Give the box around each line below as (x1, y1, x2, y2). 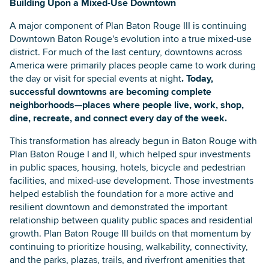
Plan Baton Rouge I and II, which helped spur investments (10, 147, 250, 161)
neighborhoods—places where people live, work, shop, (10, 97, 244, 112)
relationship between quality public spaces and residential (10, 213, 253, 227)
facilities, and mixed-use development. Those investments (10, 173, 253, 187)
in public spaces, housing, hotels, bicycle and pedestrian (10, 160, 246, 174)
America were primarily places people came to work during (10, 58, 256, 72)
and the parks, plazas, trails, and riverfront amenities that (10, 252, 245, 267)
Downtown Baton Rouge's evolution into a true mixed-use (10, 31, 252, 46)
